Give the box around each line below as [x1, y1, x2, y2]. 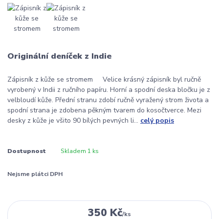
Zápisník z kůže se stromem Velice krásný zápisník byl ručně [7, 74, 201, 84]
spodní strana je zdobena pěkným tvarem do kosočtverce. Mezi [7, 105, 201, 115]
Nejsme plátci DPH [7, 170, 63, 178]
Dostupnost [7, 147, 46, 155]
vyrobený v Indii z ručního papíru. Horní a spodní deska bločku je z [7, 85, 210, 94]
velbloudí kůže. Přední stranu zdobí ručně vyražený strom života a [7, 95, 209, 105]
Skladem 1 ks [60, 147, 99, 155]
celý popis [140, 115, 174, 125]
